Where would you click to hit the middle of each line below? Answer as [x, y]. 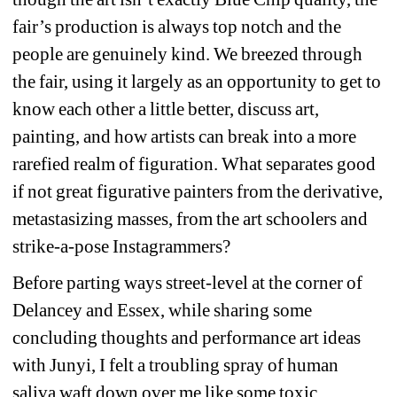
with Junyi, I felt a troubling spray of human [176, 366]
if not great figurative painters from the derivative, [198, 192]
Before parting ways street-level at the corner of [188, 283]
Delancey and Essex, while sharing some [163, 311]
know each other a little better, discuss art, [166, 109]
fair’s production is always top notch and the [177, 27]
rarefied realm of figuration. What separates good [195, 164]
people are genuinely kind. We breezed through [188, 54]
